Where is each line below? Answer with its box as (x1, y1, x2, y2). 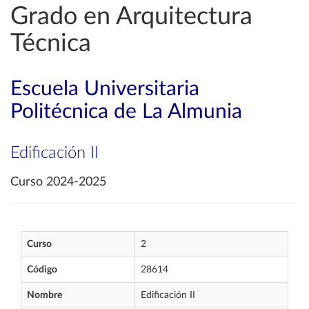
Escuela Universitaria (10, 79, 199, 99)
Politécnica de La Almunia (10, 101, 242, 122)
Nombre (27, 290, 62, 300)
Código (27, 265, 57, 275)
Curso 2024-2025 (10, 176, 106, 188)
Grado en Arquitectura (10, 4, 252, 29)
